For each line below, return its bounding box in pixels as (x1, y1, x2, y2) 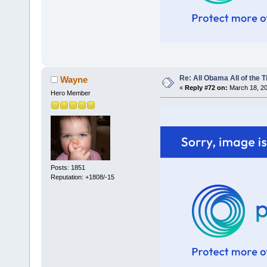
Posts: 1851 (50, 163, 85, 171)
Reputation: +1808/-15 (50, 173, 114, 181)
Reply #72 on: (184, 84, 228, 92)
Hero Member (50, 89, 91, 97)
